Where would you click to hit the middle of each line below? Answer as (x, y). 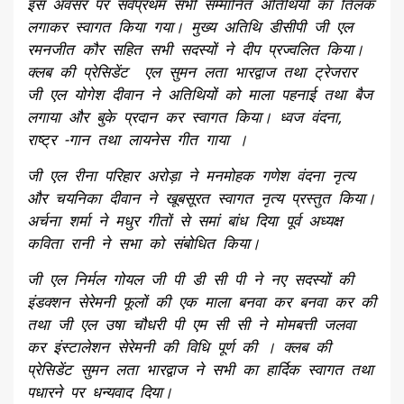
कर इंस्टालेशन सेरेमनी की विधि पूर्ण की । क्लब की (179, 348)
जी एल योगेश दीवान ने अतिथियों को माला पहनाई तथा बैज (200, 95)
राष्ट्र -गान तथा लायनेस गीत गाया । (137, 140)
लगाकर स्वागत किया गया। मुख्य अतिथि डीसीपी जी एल (190, 28)
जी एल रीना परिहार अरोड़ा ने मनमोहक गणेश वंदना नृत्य (191, 176)
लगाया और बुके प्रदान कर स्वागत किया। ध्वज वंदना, (184, 118)
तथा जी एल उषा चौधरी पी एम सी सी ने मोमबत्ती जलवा (191, 325)
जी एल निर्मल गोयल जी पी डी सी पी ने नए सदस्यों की (190, 280)
